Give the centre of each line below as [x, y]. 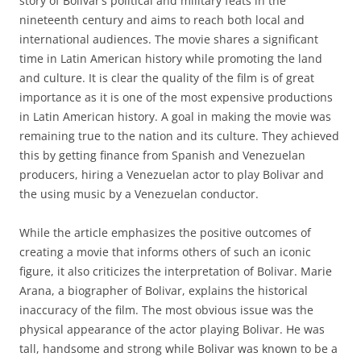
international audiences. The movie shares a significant [169, 39]
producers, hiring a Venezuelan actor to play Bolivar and [172, 174]
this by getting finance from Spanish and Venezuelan [162, 155]
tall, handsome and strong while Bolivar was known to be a [178, 349]
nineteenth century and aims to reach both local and [162, 20]
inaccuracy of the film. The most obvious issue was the [166, 310]
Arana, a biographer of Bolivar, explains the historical [164, 290]
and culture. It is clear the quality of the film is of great [167, 78]
